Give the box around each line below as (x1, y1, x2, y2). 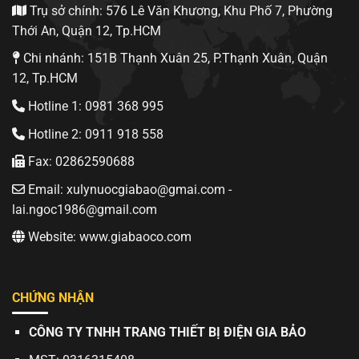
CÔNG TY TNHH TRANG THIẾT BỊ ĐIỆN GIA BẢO (28, 325, 306, 341)
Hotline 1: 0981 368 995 (25, 98, 163, 114)
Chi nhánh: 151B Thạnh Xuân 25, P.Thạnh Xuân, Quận (20, 50, 328, 67)
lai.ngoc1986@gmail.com (12, 201, 157, 217)
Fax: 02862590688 (25, 154, 135, 170)
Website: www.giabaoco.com (25, 229, 192, 245)
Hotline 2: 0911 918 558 (25, 126, 163, 142)
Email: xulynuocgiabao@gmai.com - (25, 181, 232, 197)
